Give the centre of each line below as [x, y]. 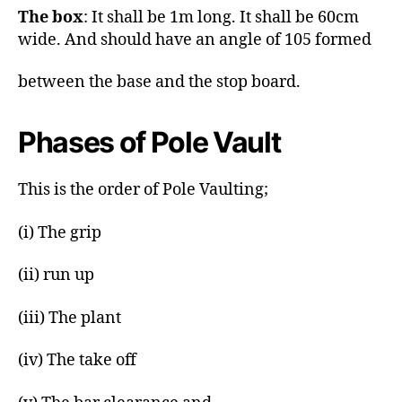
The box [51, 17]
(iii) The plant [70, 318]
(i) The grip [60, 232]
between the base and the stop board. [159, 82]
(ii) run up [56, 275]
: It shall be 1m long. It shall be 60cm [221, 17]
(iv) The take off [77, 360]
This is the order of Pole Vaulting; [143, 190]
